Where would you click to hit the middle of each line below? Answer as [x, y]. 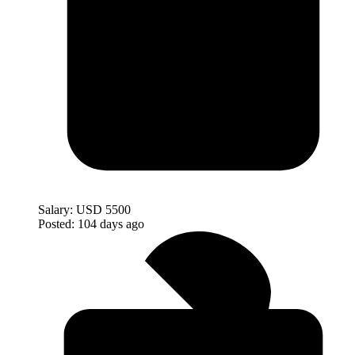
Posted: [56, 223]
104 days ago [111, 223]
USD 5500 [103, 209]
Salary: [55, 209]
